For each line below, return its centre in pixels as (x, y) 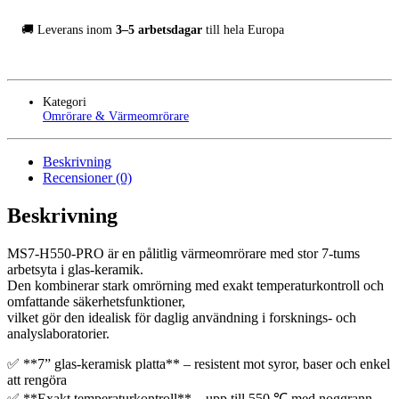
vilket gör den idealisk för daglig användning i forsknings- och (182, 317)
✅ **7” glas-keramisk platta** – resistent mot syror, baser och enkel (199, 363)
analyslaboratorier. (58, 333)
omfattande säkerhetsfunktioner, (96, 301)
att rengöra (37, 379)
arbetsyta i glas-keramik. (75, 269)
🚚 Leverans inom (67, 29)
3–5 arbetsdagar (157, 29)
